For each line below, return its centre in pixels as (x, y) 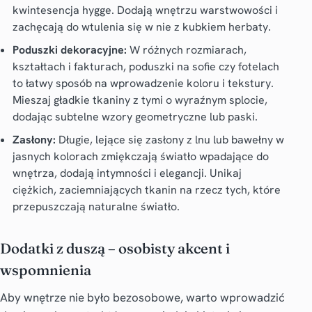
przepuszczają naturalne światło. (96, 206)
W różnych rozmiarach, (186, 49)
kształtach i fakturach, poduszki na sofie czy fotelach (146, 66)
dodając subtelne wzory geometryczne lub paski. (135, 116)
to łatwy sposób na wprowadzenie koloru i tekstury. (143, 83)
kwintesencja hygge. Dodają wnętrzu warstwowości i (145, 10)
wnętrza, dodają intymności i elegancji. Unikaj (127, 173)
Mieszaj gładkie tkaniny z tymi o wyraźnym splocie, (140, 100)
